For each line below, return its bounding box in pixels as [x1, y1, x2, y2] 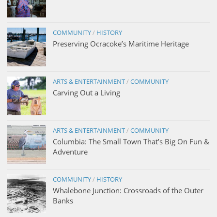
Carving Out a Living [53, 87, 120, 97]
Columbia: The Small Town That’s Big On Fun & [53, 136, 209, 146]
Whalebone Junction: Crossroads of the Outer [53, 185, 203, 195]
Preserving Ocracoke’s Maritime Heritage [53, 38, 189, 48]
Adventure [53, 146, 88, 156]
